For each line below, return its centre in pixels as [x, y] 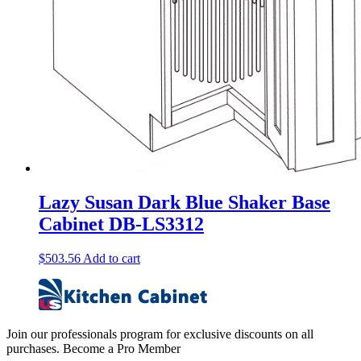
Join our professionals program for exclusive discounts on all [160, 334]
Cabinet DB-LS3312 [121, 224]
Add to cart [112, 258]
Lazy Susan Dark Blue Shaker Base [185, 202]
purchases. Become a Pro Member [93, 348]
